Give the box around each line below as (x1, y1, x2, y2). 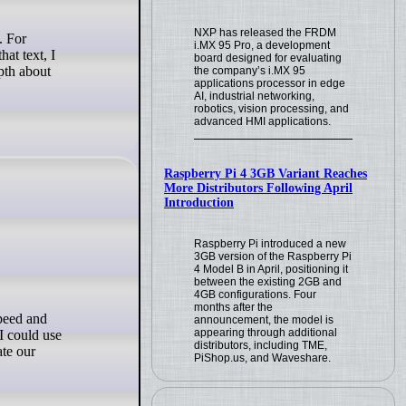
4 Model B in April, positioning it (194, 262, 349, 275)
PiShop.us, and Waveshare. (194, 351, 332, 364)
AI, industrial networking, (194, 89, 315, 102)
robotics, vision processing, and (194, 101, 350, 115)
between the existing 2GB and (194, 275, 343, 288)
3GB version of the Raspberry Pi (194, 249, 353, 263)
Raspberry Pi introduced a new (194, 237, 347, 250)
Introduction (164, 195, 235, 209)
